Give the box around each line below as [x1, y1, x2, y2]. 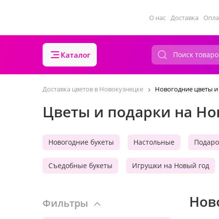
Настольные [133, 137, 175, 147]
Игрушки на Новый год [132, 161, 209, 170]
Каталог [61, 50, 90, 60]
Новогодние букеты [48, 137, 114, 147]
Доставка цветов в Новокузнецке [43, 85, 143, 93]
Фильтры [43, 197, 88, 210]
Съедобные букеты [48, 161, 112, 170]
